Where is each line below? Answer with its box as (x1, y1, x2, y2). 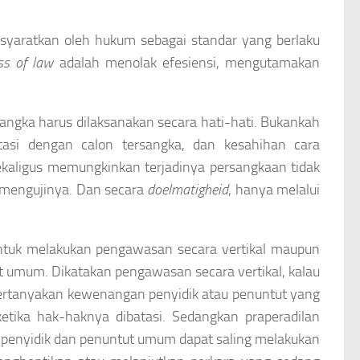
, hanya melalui (228, 180, 321, 198)
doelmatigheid (147, 180, 229, 198)
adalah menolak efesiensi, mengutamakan (53, 53, 321, 72)
